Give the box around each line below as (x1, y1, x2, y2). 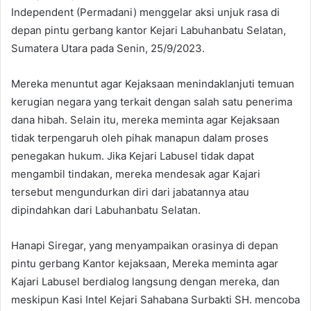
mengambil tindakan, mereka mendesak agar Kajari (11, 167, 260, 181)
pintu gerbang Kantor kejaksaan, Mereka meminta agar (11, 257, 278, 271)
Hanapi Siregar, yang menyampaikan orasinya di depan (11, 239, 278, 253)
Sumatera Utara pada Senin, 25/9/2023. (11, 42, 205, 56)
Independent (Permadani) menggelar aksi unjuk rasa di (11, 6, 280, 19)
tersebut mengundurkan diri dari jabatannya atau (11, 185, 249, 199)
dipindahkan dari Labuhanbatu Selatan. (11, 203, 201, 217)
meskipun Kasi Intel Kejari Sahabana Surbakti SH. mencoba (11, 293, 300, 307)
